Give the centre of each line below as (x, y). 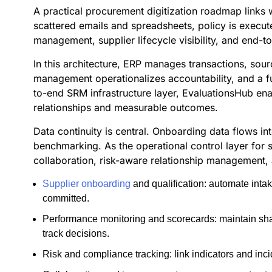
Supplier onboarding (87, 184)
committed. (66, 198)
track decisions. (76, 233)
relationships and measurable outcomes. (126, 107)
